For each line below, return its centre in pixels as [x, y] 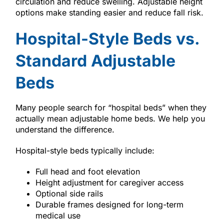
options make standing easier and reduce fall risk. [109, 12]
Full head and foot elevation [87, 171]
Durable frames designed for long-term [109, 204]
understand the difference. [65, 129]
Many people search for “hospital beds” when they [111, 107]
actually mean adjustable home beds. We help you [110, 118]
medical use [58, 215]
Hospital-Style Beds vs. [107, 38]
